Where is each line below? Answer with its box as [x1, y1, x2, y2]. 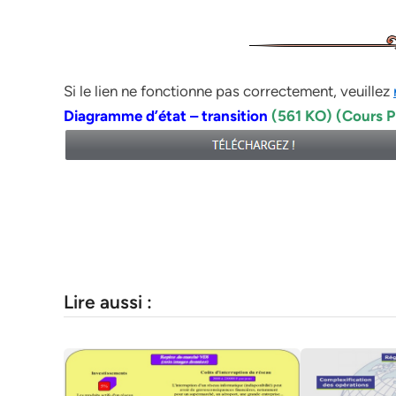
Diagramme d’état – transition [64, 106, 271, 125]
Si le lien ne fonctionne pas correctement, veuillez [64, 81, 393, 100]
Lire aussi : [64, 291, 152, 313]
